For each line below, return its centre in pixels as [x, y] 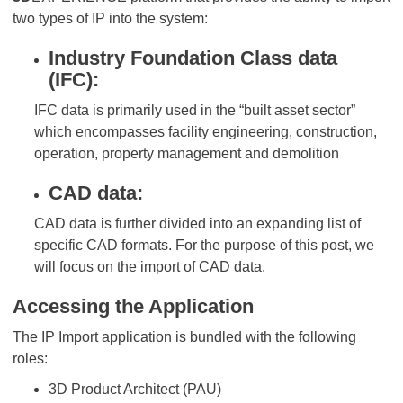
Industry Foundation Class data [193, 58]
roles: [32, 358]
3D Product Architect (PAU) [135, 389]
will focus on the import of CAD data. [150, 267]
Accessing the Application [133, 306]
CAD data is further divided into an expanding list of [197, 224]
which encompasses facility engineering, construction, [206, 132]
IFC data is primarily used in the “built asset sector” [195, 110]
